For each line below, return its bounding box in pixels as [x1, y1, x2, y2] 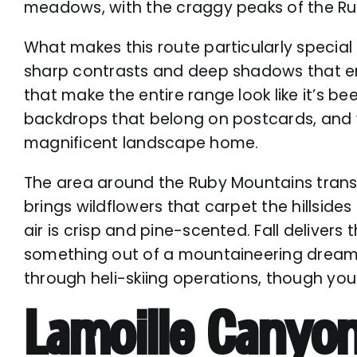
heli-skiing [90, 267, 169, 289]
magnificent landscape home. [24, 131, 259, 154]
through [24, 267, 91, 289]
